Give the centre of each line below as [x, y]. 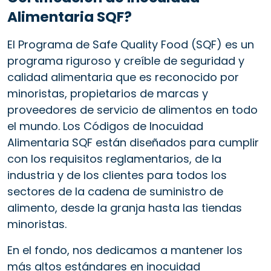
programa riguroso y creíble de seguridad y [126, 60]
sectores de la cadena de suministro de [115, 191]
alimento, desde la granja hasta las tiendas [125, 207]
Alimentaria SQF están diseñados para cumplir [133, 142]
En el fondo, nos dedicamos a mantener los [125, 250]
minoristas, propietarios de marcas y [108, 93]
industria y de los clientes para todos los [117, 175]
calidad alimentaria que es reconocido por [123, 77]
